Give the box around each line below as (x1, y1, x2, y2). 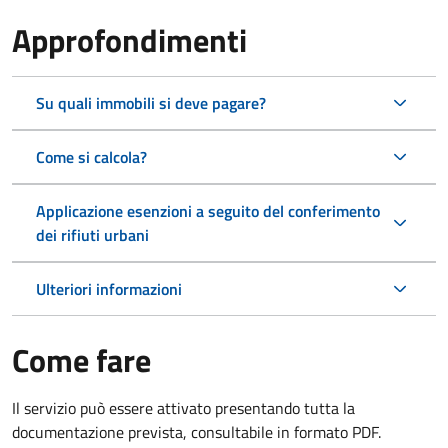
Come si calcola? (36, 144, 147, 169)
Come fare (12, 335, 151, 384)
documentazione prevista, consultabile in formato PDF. (12, 419, 381, 444)
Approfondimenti (12, 15, 247, 64)
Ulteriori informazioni (36, 276, 182, 301)
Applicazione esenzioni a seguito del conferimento (36, 198, 380, 223)
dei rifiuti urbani (36, 222, 149, 247)
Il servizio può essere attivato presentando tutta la (12, 395, 355, 420)
